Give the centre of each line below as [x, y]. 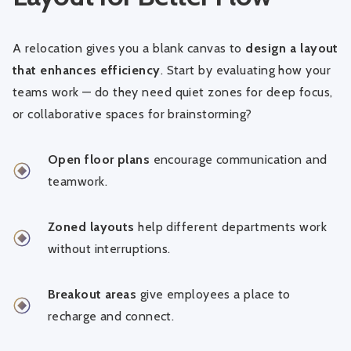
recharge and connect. [111, 316]
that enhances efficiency [87, 70]
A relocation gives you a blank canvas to [129, 48]
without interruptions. [109, 248]
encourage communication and [239, 159]
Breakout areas [92, 294]
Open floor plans [99, 159]
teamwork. [78, 181]
